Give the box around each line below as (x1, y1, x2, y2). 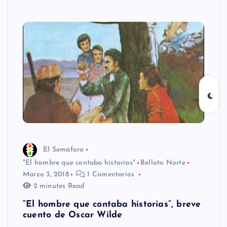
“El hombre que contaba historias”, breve (23, 200, 201, 209)
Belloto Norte (140, 159, 185, 167)
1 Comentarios (85, 171, 137, 179)
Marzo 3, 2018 (23, 171, 69, 179)
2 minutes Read (31, 182, 85, 191)
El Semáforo (43, 145, 84, 154)
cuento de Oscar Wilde (23, 211, 123, 220)
